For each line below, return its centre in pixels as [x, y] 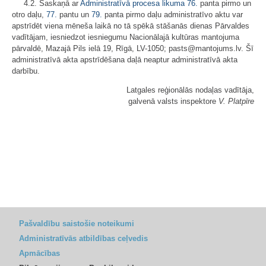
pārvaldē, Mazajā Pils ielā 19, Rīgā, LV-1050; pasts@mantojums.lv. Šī [133, 48]
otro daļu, [29, 15]
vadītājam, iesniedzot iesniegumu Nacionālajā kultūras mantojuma [126, 37]
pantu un [74, 15]
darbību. [26, 71]
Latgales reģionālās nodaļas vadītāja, [190, 90]
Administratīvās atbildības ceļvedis [83, 238]
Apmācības [39, 253]
